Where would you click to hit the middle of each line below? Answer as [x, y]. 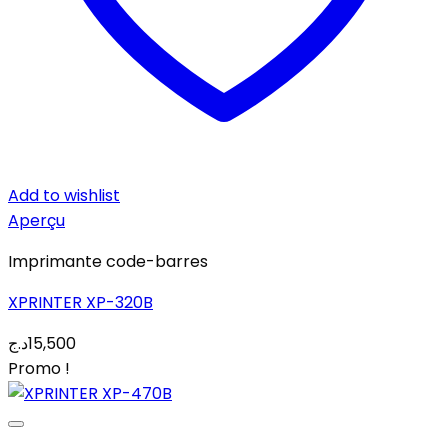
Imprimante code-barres [108, 261]
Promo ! [39, 368]
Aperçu [36, 220]
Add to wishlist [64, 195]
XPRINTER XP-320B [80, 302]
